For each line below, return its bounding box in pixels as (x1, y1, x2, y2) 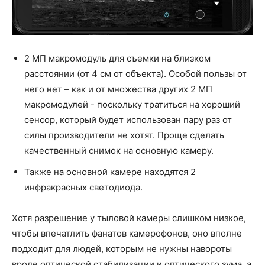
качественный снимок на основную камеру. (24, 144, 214, 156)
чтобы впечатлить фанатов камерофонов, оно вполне (12, 227, 242, 239)
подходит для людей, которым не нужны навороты (12, 243, 232, 254)
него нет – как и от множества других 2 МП (24, 83, 212, 95)
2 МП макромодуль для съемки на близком (24, 52, 211, 64)
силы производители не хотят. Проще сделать (24, 129, 224, 141)
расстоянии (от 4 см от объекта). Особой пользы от (24, 67, 247, 79)
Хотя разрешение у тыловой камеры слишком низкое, (12, 212, 246, 224)
